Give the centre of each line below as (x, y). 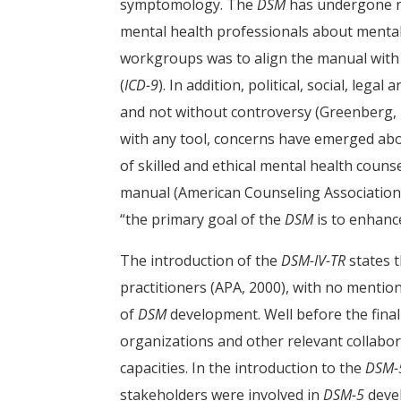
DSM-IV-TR (314, 260)
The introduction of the (201, 260)
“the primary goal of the (203, 219)
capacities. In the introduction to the (243, 368)
